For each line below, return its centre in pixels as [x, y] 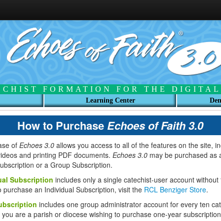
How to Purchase [62, 125]
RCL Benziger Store [175, 189]
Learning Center [110, 100]
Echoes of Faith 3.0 [155, 125]
